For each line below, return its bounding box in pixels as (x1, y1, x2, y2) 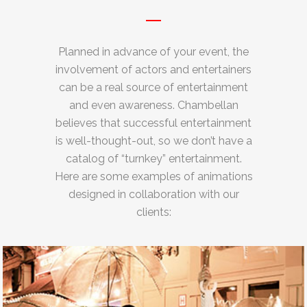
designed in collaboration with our (68, 187, 239, 201)
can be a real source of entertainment (59, 80, 248, 94)
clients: (136, 205, 171, 219)
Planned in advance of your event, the (58, 45, 249, 58)
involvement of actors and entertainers (56, 62, 251, 76)
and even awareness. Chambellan (69, 98, 238, 112)
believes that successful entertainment (56, 116, 251, 130)
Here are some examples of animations (54, 169, 253, 183)
